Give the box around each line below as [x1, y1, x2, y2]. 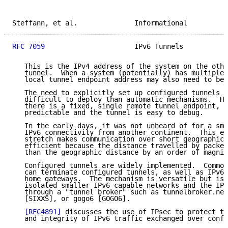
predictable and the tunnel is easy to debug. [12, 108, 204, 117]
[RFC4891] [24, 208, 61, 216]
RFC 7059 [12, 42, 45, 51]
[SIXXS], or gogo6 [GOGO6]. [12, 194, 130, 203]
